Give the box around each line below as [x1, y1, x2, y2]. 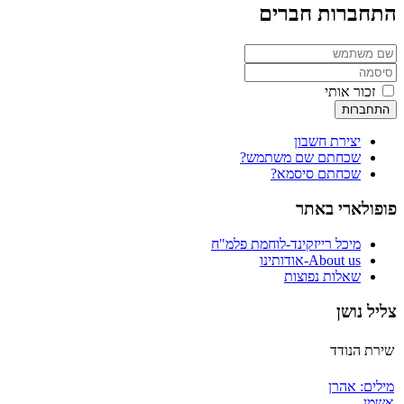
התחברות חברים [259, 2, 397, 26]
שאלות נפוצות [284, 268, 361, 284]
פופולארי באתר [296, 199, 397, 219]
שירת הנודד [330, 338, 394, 354]
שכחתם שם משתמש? [240, 150, 361, 166]
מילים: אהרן [328, 374, 394, 390]
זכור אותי [325, 84, 379, 100]
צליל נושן [336, 301, 397, 321]
